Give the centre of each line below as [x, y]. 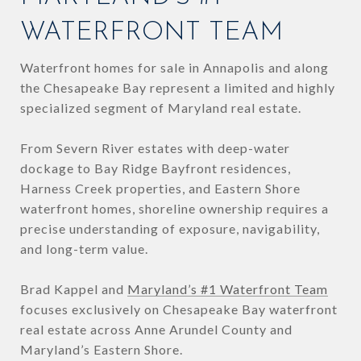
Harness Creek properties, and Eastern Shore [160, 189]
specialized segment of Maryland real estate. [161, 108]
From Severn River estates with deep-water [155, 148]
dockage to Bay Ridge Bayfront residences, [156, 168]
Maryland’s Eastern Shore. [102, 350]
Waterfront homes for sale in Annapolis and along [174, 68]
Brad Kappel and [74, 289]
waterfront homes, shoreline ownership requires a [174, 209]
